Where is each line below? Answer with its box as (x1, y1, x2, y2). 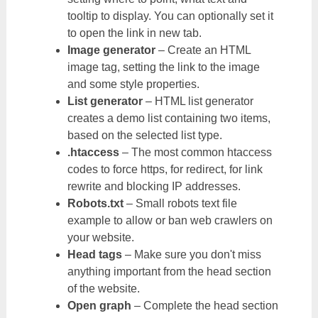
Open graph (67, 300, 134, 312)
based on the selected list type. (67, 129, 222, 141)
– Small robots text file (126, 197, 237, 209)
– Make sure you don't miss (124, 248, 261, 261)
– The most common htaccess (121, 146, 272, 158)
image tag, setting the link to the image (67, 61, 260, 73)
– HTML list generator (145, 95, 253, 107)
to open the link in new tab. (67, 27, 202, 39)
